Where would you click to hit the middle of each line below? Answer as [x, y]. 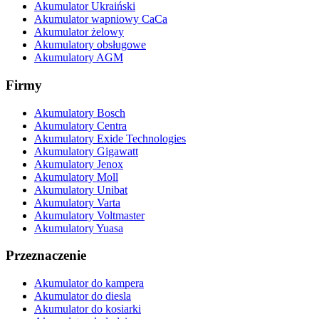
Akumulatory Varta [77, 202]
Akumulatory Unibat [81, 189]
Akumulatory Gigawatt [86, 151]
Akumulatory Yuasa [79, 228]
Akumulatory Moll [76, 177]
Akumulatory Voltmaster [89, 215]
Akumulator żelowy [79, 32]
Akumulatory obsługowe [90, 45]
